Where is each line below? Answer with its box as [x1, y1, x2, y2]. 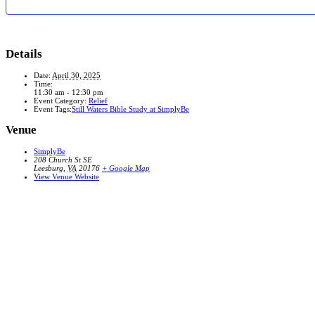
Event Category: [34, 96, 86, 105]
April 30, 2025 [52, 71, 101, 80]
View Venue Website [34, 172, 99, 181]
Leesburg [34, 164, 63, 172]
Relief [89, 96, 108, 105]
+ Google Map [102, 164, 150, 172]
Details [6, 47, 42, 61]
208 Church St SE [34, 155, 92, 164]
